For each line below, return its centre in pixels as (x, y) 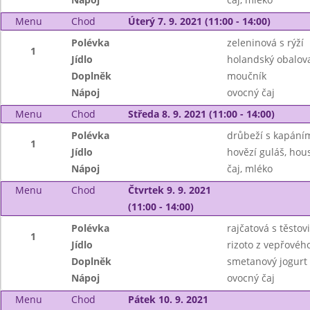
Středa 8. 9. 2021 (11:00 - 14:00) (201, 114)
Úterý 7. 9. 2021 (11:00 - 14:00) (199, 21)
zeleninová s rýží (265, 43)
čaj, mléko (249, 168)
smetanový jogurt (267, 261)
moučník (246, 76)
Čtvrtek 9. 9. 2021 (169, 190)
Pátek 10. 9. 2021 (168, 299)
